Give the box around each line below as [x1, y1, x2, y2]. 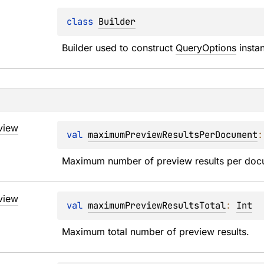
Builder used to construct [62, 42, 176, 54]
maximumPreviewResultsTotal [88, 199, 226, 212]
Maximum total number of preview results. [62, 226, 250, 237]
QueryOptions [176, 42, 237, 54]
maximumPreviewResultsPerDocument [88, 128, 258, 141]
